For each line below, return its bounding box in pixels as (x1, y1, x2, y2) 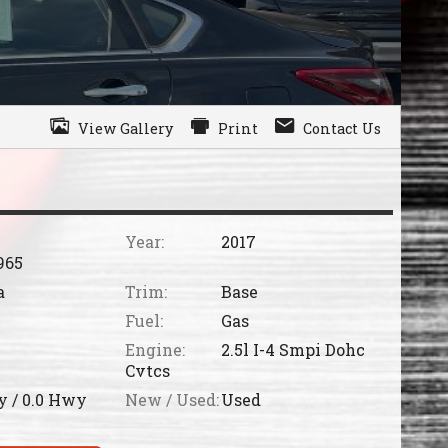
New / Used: (124, 389, 219, 411)
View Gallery (78, 119, 174, 139)
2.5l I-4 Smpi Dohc (220, 339, 365, 361)
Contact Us (303, 119, 382, 139)
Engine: (124, 339, 185, 361)
